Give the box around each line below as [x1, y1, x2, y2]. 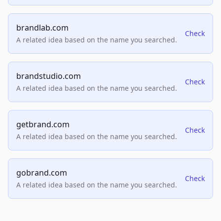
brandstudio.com [16, 71, 81, 82]
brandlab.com [16, 22, 69, 34]
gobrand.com [16, 167, 67, 179]
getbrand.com [16, 119, 70, 130]
